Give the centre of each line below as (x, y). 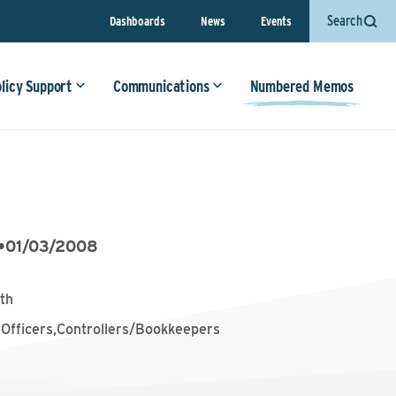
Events (276, 21)
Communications (161, 86)
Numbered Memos (301, 86)
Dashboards (137, 21)
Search (345, 21)
